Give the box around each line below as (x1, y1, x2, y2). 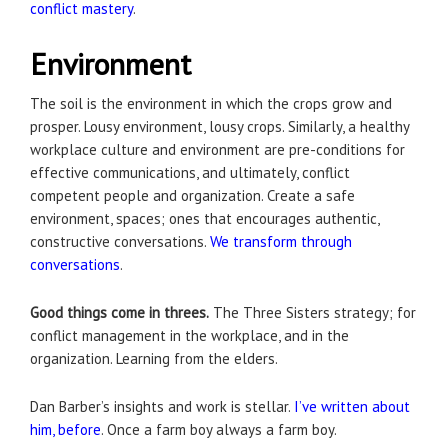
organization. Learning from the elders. (30, 349, 278, 368)
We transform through (210, 232, 352, 251)
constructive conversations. (30, 232, 210, 251)
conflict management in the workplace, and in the (30, 326, 349, 345)
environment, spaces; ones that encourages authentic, (30, 209, 379, 228)
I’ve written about (294, 397, 410, 416)
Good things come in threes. (30, 303, 209, 322)
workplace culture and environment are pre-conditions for (30, 140, 405, 159)
